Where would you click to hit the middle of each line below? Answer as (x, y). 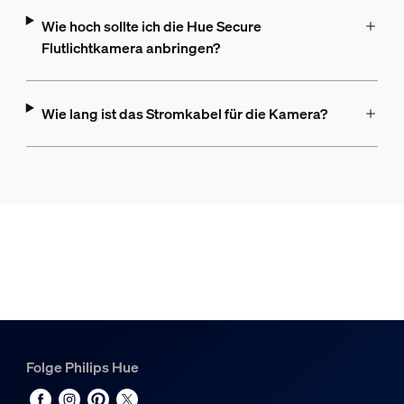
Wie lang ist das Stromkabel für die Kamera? (184, 114)
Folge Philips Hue (82, 367)
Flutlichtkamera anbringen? (130, 48)
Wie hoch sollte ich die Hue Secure (151, 27)
